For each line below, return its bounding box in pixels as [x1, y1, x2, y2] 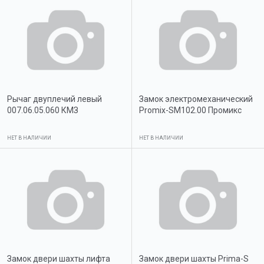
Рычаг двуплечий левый [7, 94, 102, 104]
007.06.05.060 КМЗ [7, 105, 78, 115]
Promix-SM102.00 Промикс [139, 105, 242, 115]
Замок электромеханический [139, 94, 253, 104]
